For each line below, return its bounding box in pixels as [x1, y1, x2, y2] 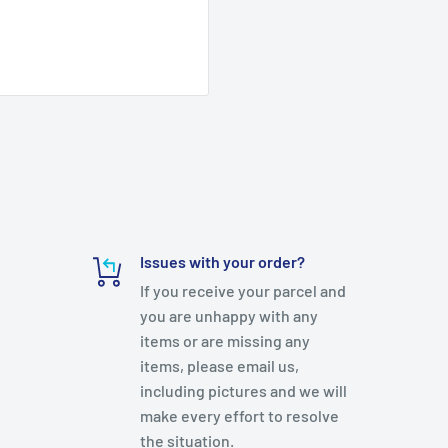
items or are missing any [140, 330, 311, 350]
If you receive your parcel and [140, 280, 347, 300]
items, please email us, [140, 355, 300, 375]
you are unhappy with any [140, 305, 319, 325]
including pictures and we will [140, 380, 348, 400]
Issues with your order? [140, 251, 306, 271]
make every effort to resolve [140, 405, 340, 425]
